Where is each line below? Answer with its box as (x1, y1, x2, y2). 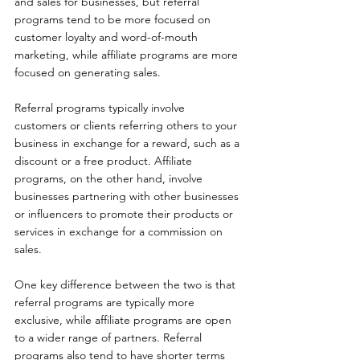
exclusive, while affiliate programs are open (14, 312, 235, 327)
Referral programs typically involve (14, 100, 188, 115)
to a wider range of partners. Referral (14, 329, 205, 345)
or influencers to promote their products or (14, 206, 236, 221)
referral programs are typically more (14, 294, 198, 309)
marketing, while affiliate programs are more (14, 47, 241, 62)
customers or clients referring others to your (14, 117, 240, 133)
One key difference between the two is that (14, 276, 239, 292)
